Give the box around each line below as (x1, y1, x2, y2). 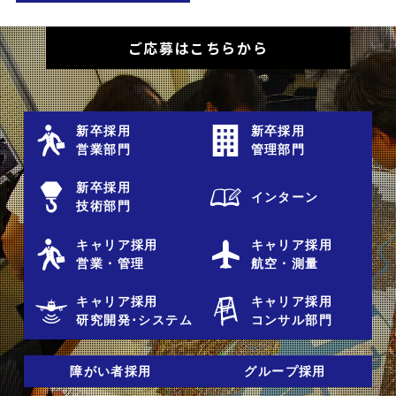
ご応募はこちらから (127, 37, 269, 59)
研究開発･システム (76, 313, 194, 328)
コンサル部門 (250, 313, 332, 328)
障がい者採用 (70, 363, 152, 378)
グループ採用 (244, 363, 326, 378)
